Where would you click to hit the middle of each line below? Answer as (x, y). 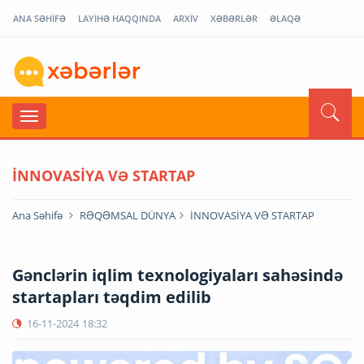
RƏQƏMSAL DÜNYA (128, 215)
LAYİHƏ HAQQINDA (119, 18)
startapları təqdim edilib (112, 297)
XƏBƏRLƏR (234, 18)
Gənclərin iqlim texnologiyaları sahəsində (178, 275)
